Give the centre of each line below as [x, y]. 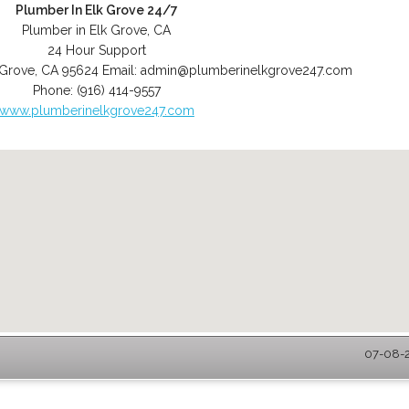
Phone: [54, 90]
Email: [121, 70]
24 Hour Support [96, 50]
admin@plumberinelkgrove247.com [246, 70]
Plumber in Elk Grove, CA [97, 30]
